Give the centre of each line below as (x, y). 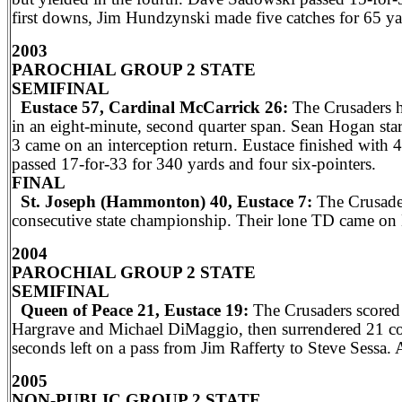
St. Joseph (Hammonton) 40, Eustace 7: (164, 201)
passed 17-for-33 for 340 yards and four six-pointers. (194, 164)
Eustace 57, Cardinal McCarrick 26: (150, 107)
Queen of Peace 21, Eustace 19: (130, 310)
